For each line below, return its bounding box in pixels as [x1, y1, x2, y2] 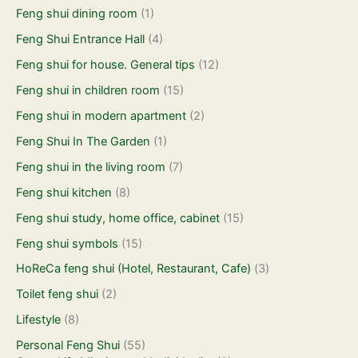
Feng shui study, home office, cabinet [16, 210, 220, 225]
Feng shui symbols [16, 236, 118, 251]
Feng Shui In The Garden [16, 133, 150, 149]
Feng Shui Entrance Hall [16, 32, 145, 47]
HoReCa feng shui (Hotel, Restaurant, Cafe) [16, 261, 251, 276]
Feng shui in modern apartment [16, 108, 186, 123]
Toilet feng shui [16, 287, 98, 302]
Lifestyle [16, 312, 61, 328]
